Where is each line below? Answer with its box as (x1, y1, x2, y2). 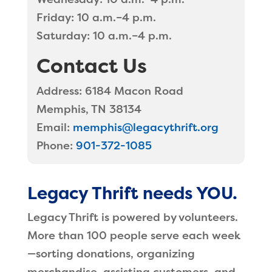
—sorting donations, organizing (27, 248, 195, 260)
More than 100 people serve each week (27, 229, 240, 242)
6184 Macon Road (81, 85, 183, 97)
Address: (36, 85, 82, 97)
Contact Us (36, 55, 147, 77)
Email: (36, 121, 70, 134)
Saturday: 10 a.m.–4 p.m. (36, 30, 172, 42)
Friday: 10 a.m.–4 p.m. (36, 12, 156, 24)
